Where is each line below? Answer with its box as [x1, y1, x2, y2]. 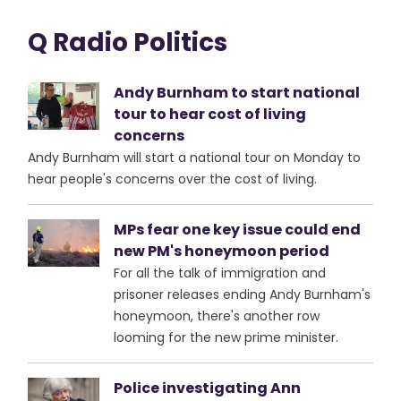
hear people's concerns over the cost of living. [28, 170, 318, 188]
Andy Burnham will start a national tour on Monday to [28, 149, 362, 166]
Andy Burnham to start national [114, 82, 361, 103]
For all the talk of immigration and [114, 264, 327, 282]
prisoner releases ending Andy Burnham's [114, 286, 371, 303]
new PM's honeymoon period [114, 241, 330, 261]
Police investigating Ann [114, 378, 302, 398]
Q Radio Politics [28, 25, 228, 60]
